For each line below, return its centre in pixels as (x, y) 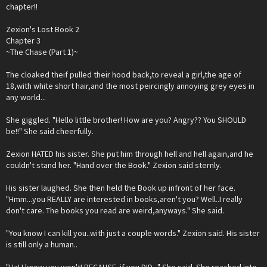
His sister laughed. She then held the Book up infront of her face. (121, 188)
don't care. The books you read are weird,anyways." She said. (115, 210)
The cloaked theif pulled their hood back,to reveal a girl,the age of (124, 74)
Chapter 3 (23, 41)
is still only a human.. (42, 244)
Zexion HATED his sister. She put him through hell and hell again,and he (130, 154)
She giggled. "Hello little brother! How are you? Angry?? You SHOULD (126, 120)
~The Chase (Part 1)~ (42, 52)
